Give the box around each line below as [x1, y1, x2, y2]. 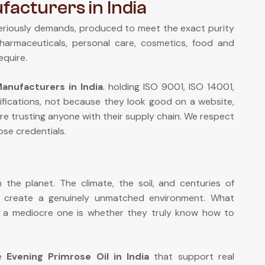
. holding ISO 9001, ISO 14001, [103, 80, 235, 93]
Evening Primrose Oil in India [7, 250, 150, 263]
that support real [149, 250, 235, 263]
